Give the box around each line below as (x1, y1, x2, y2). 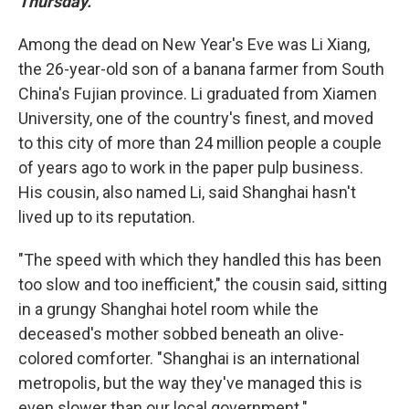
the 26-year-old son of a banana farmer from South (18, 59, 384, 79)
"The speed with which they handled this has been (18, 250, 382, 270)
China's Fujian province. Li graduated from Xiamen (18, 84, 377, 104)
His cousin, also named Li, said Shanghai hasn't (18, 183, 356, 203)
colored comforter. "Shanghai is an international (18, 349, 360, 369)
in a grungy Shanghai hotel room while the (18, 299, 319, 320)
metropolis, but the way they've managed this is (18, 373, 362, 393)
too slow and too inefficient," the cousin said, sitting (18, 275, 387, 295)
